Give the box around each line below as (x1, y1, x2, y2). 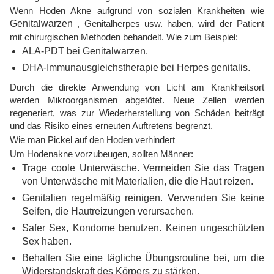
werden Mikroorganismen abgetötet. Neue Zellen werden (10, 95, 264, 106)
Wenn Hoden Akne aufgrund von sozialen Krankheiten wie (10, 6, 264, 17)
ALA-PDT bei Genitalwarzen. (22, 46, 148, 57)
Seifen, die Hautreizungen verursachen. (22, 206, 194, 217)
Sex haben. (22, 236, 72, 247)
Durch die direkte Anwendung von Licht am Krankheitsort (10, 82, 264, 93)
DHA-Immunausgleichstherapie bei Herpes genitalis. (22, 62, 250, 73)
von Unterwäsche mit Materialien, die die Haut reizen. (22, 176, 253, 187)
